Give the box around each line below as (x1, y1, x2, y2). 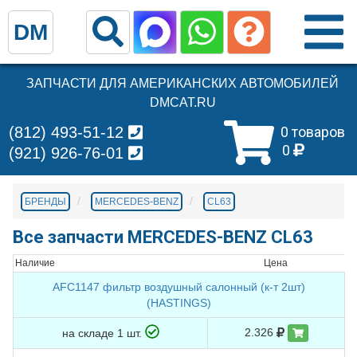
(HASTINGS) (147, 296, 211, 309)
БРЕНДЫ (25, 196, 66, 207)
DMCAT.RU (149, 96, 216, 109)
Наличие (15, 257, 55, 269)
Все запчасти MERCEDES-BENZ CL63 (13, 227, 313, 247)
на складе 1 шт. (61, 326, 145, 339)
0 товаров (280, 124, 345, 140)
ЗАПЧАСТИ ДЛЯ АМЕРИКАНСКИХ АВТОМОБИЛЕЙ (26, 76, 339, 90)
